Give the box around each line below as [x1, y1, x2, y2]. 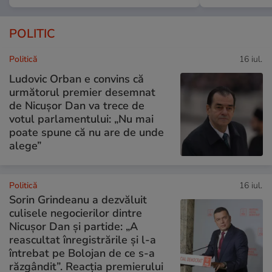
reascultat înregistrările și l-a [9, 232, 156, 247]
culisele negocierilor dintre [9, 205, 142, 220]
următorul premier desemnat [9, 84, 155, 100]
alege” [9, 138, 41, 153]
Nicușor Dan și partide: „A [9, 219, 138, 234]
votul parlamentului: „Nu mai [9, 111, 154, 126]
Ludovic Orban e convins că [9, 71, 144, 86]
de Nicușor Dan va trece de [9, 98, 144, 113]
